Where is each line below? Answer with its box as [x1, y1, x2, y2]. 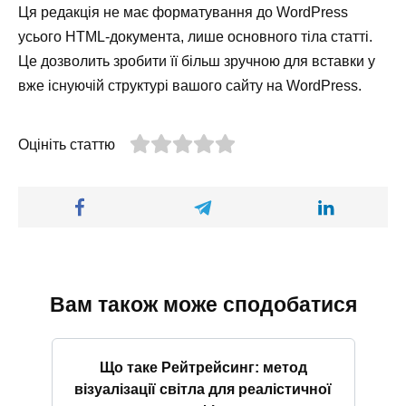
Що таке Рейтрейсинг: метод [99, 359, 307, 375]
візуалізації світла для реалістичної [74, 381, 332, 397]
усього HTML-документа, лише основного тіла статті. [18, 29, 372, 45]
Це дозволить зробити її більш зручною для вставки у [18, 53, 375, 70]
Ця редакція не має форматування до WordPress [18, 5, 348, 21]
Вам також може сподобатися [49, 292, 357, 316]
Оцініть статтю [18, 137, 115, 153]
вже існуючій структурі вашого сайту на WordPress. [18, 78, 362, 94]
